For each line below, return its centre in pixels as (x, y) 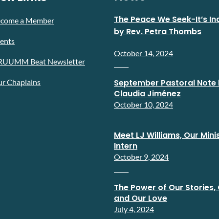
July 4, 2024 (134, 209)
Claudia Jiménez (147, 94)
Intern (126, 146)
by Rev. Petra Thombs (158, 32)
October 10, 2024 (143, 104)
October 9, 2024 (141, 157)
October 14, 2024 (143, 53)
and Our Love (141, 198)
